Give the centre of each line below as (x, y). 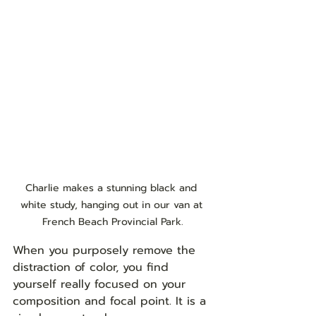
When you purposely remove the (106, 250)
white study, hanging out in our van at (113, 205)
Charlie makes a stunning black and (113, 188)
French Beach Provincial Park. (113, 221)
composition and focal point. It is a (111, 301)
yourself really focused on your (101, 284)
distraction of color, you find (93, 267)
